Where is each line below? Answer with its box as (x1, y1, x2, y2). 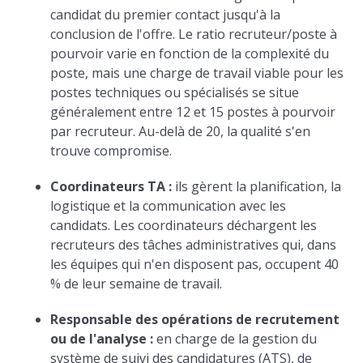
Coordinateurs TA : (50, 177, 173, 196)
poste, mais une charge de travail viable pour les (50, 64, 344, 83)
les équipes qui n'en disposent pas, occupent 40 (50, 255, 340, 274)
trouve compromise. (50, 142, 173, 160)
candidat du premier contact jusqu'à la (50, 6, 281, 24)
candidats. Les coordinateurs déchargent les (50, 216, 318, 235)
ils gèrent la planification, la (172, 177, 342, 196)
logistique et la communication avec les (50, 197, 287, 216)
